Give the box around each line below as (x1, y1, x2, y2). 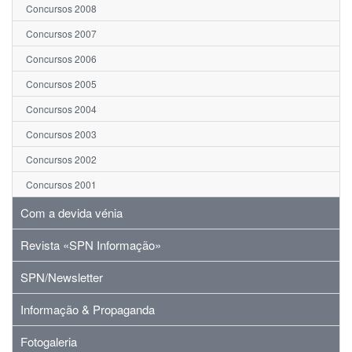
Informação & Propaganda (20, 301, 155, 318)
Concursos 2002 (26, 152, 97, 167)
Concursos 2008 (26, 2, 97, 16)
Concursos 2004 (26, 102, 97, 116)
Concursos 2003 (26, 127, 97, 141)
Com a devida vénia (20, 204, 123, 222)
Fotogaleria (20, 333, 77, 350)
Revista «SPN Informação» (20, 236, 161, 254)
